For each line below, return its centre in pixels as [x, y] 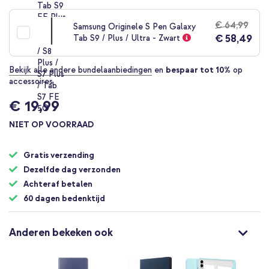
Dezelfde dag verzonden [72, 169]
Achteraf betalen [58, 184]
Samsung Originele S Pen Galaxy [134, 27]
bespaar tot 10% [198, 70]
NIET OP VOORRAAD [51, 124]
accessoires [31, 81]
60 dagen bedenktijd [64, 198]
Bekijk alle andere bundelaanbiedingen [80, 70]
